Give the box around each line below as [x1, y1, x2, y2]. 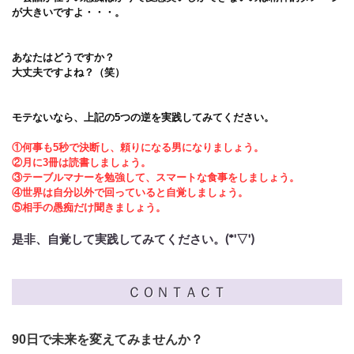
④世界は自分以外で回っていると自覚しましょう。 [12, 186, 248, 198]
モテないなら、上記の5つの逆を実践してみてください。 [12, 111, 274, 123]
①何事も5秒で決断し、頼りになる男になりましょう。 [12, 141, 264, 153]
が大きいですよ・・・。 [12, 6, 125, 18]
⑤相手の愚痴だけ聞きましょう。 [12, 201, 166, 213]
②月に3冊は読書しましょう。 [12, 156, 151, 168]
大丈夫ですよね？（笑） [12, 66, 125, 78]
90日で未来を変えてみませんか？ [12, 333, 203, 346]
